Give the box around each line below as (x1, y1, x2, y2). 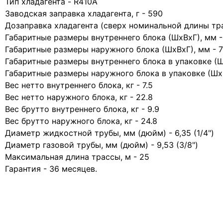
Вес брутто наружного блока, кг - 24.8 (5, 116, 157, 126)
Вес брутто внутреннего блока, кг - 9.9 (5, 104, 159, 114)
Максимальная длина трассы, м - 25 (5, 152, 149, 162)
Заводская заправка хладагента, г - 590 (5, 8, 163, 18)
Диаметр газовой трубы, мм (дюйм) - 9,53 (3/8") (5, 140, 198, 150)
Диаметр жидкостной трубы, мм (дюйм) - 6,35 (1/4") (5, 128, 214, 138)
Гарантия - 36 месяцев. (5, 164, 97, 174)
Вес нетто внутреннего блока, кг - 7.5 (5, 80, 153, 90)
